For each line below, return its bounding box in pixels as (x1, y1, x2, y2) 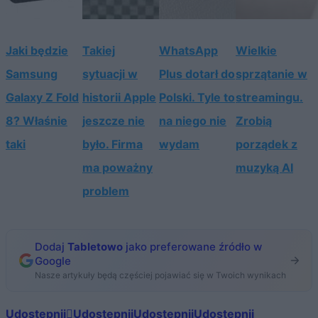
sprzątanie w (236, 66, 307, 81)
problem (82, 183, 129, 198)
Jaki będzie (6, 43, 68, 57)
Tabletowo (67, 239, 123, 253)
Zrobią (236, 113, 272, 128)
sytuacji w (82, 66, 138, 81)
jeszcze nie (82, 113, 145, 128)
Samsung (6, 66, 57, 81)
